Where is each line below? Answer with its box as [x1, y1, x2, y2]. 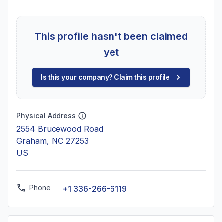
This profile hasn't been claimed [34, 30, 188, 42]
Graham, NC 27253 [16, 136, 89, 146]
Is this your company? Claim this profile [41, 73, 169, 81]
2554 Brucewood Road [16, 124, 103, 134]
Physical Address [16, 111, 76, 120]
